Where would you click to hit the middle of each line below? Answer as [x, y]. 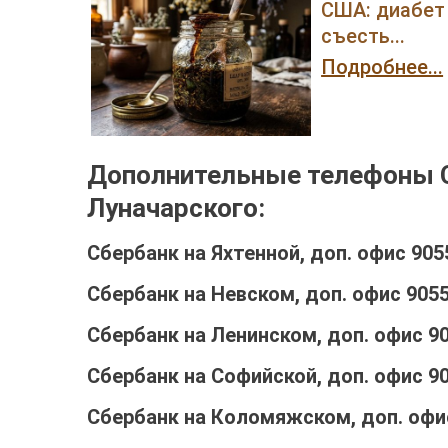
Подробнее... [382, 66]
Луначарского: [176, 207]
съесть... [363, 35]
